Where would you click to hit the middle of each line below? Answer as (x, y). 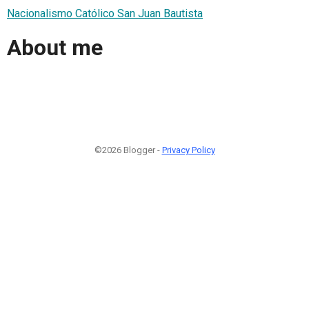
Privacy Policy (188, 150)
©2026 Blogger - (128, 150)
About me (55, 48)
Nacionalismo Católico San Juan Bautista (105, 13)
